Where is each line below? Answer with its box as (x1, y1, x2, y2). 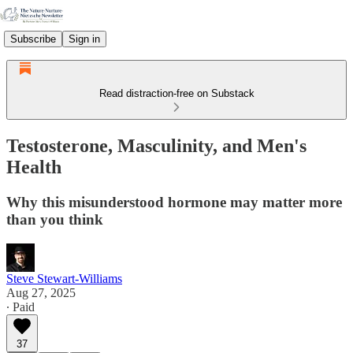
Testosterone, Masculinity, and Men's (6, 135, 307, 156)
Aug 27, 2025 (6, 285, 76, 299)
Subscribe (10, 32, 56, 45)
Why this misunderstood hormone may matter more (6, 193, 342, 210)
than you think (6, 210, 103, 228)
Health (6, 156, 61, 177)
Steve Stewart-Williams (6, 271, 122, 285)
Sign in (69, 32, 100, 45)
